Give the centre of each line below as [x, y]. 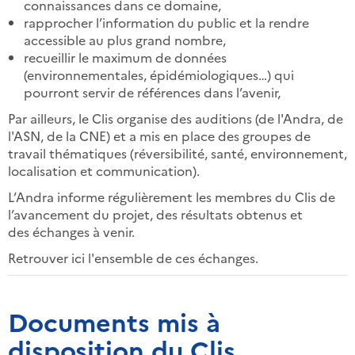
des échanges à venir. [71, 231]
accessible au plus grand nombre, [125, 39]
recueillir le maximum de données [125, 57]
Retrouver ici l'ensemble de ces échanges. [133, 257]
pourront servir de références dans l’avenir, [152, 92]
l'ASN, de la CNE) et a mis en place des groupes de [159, 135]
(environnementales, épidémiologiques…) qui [159, 74]
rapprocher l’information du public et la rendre [166, 22]
